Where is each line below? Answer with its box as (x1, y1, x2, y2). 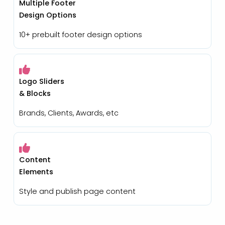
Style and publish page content (19, 186, 136, 196)
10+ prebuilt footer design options (19, 29, 142, 40)
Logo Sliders (19, 76, 64, 86)
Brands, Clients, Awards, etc (19, 107, 119, 118)
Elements (19, 166, 53, 177)
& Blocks (19, 88, 51, 98)
